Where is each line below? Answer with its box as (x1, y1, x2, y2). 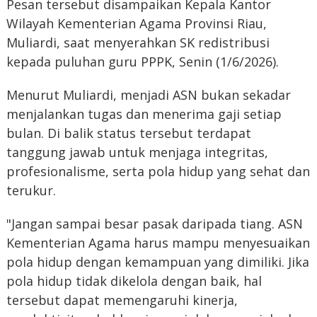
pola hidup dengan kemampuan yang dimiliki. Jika (6, 253, 309, 271)
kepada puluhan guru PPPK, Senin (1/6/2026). (6, 53, 279, 71)
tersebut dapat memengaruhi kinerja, (6, 292, 238, 309)
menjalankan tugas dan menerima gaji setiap (6, 105, 282, 123)
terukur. (6, 182, 56, 200)
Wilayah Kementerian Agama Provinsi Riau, (6, 15, 267, 33)
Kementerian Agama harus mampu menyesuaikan (6, 234, 310, 252)
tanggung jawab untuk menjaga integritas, (6, 144, 268, 161)
